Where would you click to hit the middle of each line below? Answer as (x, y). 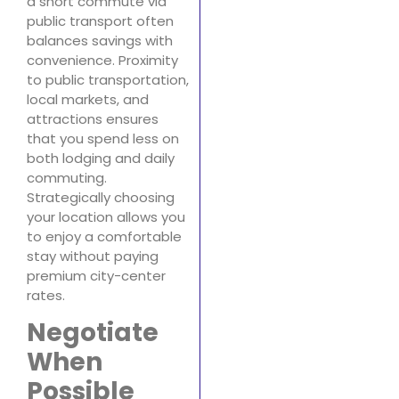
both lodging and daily (101, 158)
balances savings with (100, 40)
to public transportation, (108, 79)
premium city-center (96, 275)
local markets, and (88, 99)
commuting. (67, 177)
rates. (46, 295)
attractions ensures (93, 118)
